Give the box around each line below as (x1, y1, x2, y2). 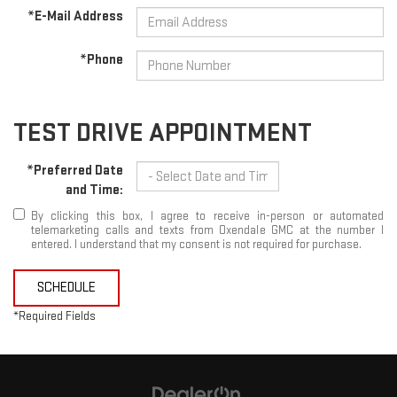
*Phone (80, 51, 124, 69)
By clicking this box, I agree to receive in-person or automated (31, 209, 384, 224)
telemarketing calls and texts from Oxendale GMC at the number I (31, 223, 384, 238)
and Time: (66, 182, 124, 199)
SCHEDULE (37, 279, 96, 297)
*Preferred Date (27, 162, 124, 180)
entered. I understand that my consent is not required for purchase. (31, 237, 362, 253)
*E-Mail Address (27, 8, 124, 26)
